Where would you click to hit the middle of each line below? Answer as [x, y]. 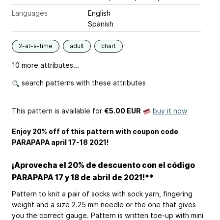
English [99, 13]
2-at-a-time [36, 46]
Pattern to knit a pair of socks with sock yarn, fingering [102, 193]
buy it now [170, 111]
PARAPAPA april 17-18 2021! [60, 142]
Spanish [101, 24]
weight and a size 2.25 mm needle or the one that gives [104, 204]
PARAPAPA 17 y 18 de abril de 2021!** [83, 177]
